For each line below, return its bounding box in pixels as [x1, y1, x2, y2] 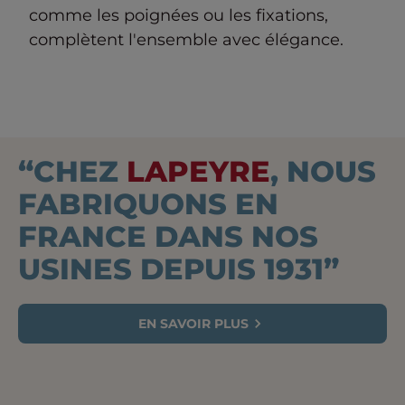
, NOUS [270, 154, 376, 189]
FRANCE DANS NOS [18, 219, 318, 254]
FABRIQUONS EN [18, 186, 278, 221]
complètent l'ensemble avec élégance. [29, 30, 344, 50]
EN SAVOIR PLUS [138, 316, 249, 332]
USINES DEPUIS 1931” [18, 251, 339, 287]
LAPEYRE [127, 154, 270, 189]
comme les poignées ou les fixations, [29, 5, 328, 25]
